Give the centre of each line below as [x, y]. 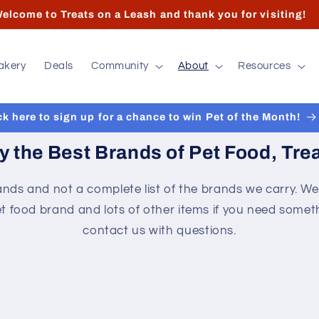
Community [120, 66]
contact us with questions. [159, 230]
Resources [264, 66]
